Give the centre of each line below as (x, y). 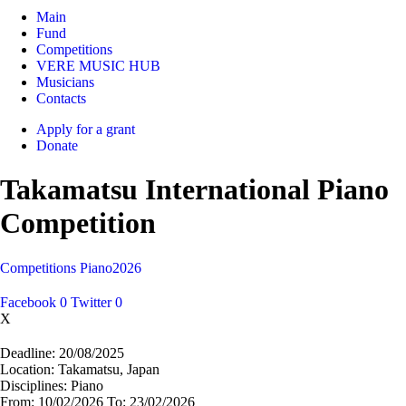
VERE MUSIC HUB (98, 66)
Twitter (91, 302)
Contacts (61, 98)
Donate (57, 145)
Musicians (65, 82)
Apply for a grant (86, 129)
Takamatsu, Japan (107, 369)
